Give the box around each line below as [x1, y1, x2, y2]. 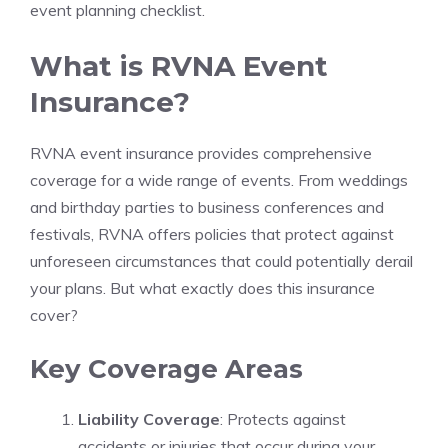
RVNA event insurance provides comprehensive [30, 143, 372, 163]
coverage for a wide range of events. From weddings [30, 170, 408, 190]
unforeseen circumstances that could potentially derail [30, 251, 413, 271]
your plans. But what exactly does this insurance [30, 278, 375, 298]
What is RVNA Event [30, 49, 328, 83]
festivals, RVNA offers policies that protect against [30, 224, 394, 244]
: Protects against [220, 409, 346, 429]
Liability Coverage [78, 409, 220, 429]
